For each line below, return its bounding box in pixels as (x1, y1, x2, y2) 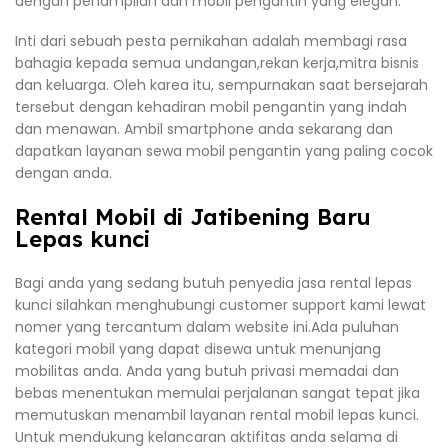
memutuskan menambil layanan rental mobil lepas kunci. (15, 404, 419, 425)
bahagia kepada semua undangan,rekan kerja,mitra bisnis (15, 52, 419, 73)
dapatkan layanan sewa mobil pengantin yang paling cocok (15, 140, 433, 161)
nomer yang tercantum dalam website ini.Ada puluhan (15, 316, 399, 337)
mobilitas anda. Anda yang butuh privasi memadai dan (15, 360, 399, 381)
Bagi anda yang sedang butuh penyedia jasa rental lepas (15, 272, 412, 293)
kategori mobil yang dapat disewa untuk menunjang (15, 338, 381, 359)
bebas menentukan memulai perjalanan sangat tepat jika (15, 382, 420, 403)
